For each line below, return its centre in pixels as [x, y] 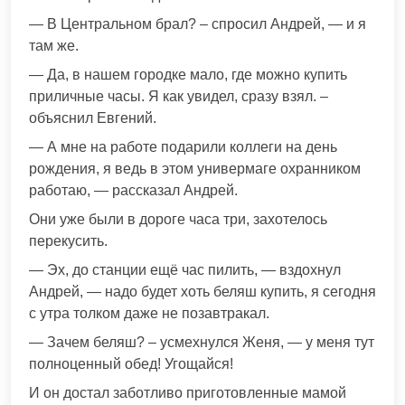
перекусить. [68, 241]
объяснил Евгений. [93, 118]
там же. [54, 46]
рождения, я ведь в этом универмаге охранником [195, 169]
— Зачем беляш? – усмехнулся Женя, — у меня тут [202, 343]
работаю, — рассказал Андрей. [133, 191]
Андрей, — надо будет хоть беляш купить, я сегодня [202, 292]
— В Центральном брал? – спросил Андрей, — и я [198, 24]
